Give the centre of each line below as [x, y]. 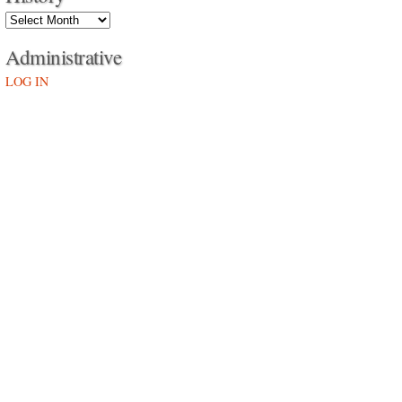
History [24, 18]
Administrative [63, 57]
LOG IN [27, 81]
